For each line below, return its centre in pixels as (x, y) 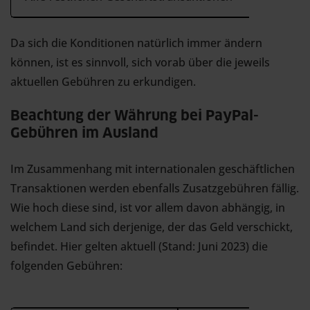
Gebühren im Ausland (84, 134)
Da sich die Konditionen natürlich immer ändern (136, 43)
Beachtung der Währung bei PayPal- (135, 116)
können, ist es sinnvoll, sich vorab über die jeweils (140, 62)
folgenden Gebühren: (66, 266)
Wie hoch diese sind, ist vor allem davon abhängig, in (148, 208)
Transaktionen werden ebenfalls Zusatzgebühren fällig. (155, 188)
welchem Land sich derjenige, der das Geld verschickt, (152, 227)
